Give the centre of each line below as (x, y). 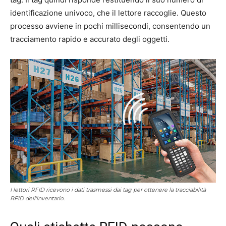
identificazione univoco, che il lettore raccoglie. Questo (108, 13)
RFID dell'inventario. (37, 198)
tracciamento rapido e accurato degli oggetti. (90, 39)
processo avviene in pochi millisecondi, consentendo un (110, 26)
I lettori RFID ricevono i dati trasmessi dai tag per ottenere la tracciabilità (108, 189)
